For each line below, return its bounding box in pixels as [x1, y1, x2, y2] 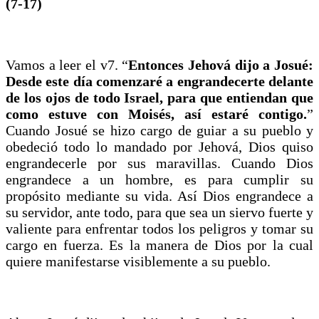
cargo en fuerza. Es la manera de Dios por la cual [6, 236, 313, 253]
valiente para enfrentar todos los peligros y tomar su [6, 220, 313, 236]
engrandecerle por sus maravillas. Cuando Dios [6, 155, 313, 171]
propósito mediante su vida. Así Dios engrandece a [6, 187, 313, 204]
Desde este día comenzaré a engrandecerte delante [6, 73, 313, 89]
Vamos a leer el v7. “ [6, 56, 129, 73]
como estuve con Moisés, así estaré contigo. [6, 105, 307, 122]
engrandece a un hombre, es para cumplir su [6, 171, 313, 187]
